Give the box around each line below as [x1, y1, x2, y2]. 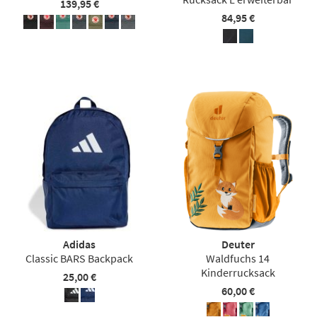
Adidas [63, 236, 96, 251]
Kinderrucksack [200, 265, 275, 279]
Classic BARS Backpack [25, 250, 133, 265]
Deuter [221, 236, 255, 251]
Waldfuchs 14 [206, 250, 270, 265]
